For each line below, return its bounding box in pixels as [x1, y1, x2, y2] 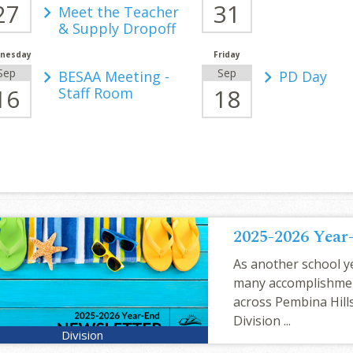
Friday [213, 49, 240, 60]
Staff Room [58, 84, 133, 102]
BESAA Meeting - [58, 67, 169, 86]
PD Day [278, 67, 327, 86]
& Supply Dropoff [58, 19, 176, 38]
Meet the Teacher [58, 2, 179, 21]
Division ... [233, 312, 291, 329]
